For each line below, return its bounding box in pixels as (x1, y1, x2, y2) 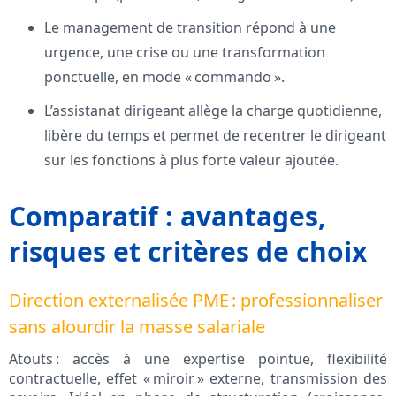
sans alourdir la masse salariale (9, 315, 265, 339)
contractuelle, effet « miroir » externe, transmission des (9, 369, 387, 389)
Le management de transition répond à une (44, 18, 336, 38)
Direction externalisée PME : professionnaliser (9, 288, 383, 313)
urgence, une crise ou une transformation (44, 42, 325, 63)
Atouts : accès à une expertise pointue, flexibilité (9, 349, 387, 369)
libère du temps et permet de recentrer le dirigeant (44, 126, 386, 146)
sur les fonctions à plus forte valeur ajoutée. (44, 150, 339, 171)
